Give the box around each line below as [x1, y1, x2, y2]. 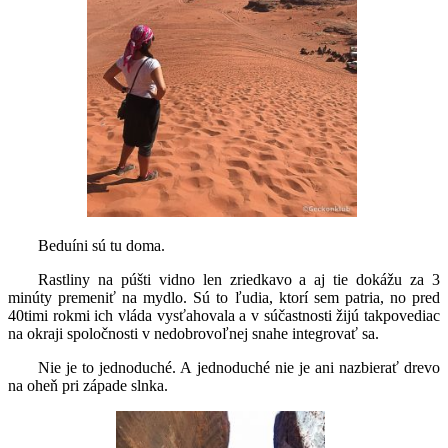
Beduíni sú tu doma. [38, 236, 165, 254]
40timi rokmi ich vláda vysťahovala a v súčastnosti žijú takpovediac [8, 306, 440, 324]
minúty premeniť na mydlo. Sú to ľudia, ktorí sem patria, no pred [8, 288, 440, 306]
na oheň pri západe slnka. [8, 376, 168, 394]
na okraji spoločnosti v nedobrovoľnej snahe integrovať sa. [8, 324, 379, 342]
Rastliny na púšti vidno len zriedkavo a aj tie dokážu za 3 [38, 270, 440, 288]
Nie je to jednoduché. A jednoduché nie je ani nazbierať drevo [38, 358, 440, 376]
